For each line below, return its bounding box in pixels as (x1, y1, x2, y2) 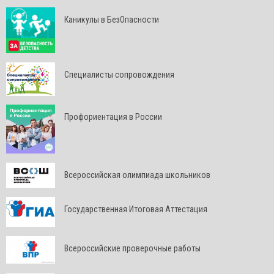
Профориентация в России (64, 112, 162, 122)
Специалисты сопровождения (64, 70, 174, 80)
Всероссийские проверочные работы (64, 243, 201, 254)
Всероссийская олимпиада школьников (64, 170, 210, 180)
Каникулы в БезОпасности (64, 15, 159, 25)
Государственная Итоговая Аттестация (64, 204, 207, 215)
